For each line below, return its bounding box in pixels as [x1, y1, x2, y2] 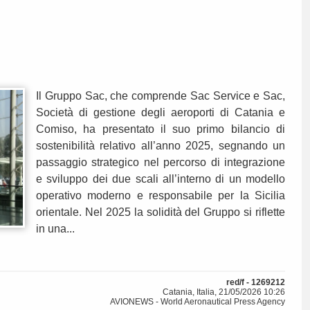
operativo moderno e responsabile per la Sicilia [36, 190, 285, 202]
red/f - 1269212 [226, 277, 285, 288]
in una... [36, 223, 75, 235]
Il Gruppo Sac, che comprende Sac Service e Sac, [36, 90, 285, 102]
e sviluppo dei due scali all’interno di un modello [36, 173, 285, 185]
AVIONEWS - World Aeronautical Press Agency [110, 297, 285, 307]
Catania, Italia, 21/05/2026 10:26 [163, 287, 285, 298]
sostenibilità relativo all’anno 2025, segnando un [36, 140, 285, 152]
